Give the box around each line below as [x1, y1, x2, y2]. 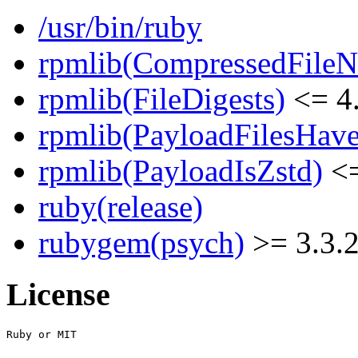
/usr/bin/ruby [38, 10, 202, 45]
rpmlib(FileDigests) [38, 82, 285, 117]
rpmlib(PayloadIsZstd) [38, 153, 323, 189]
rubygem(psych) [38, 225, 245, 261]
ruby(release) [38, 189, 203, 225]
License [6, 276, 110, 313]
